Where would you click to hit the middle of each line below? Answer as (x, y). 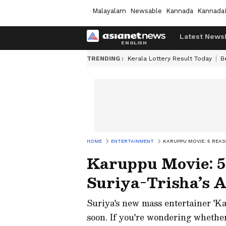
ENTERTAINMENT (132, 141)
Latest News (202, 36)
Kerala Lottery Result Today (170, 59)
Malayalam (109, 11)
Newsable (146, 11)
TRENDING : (105, 59)
